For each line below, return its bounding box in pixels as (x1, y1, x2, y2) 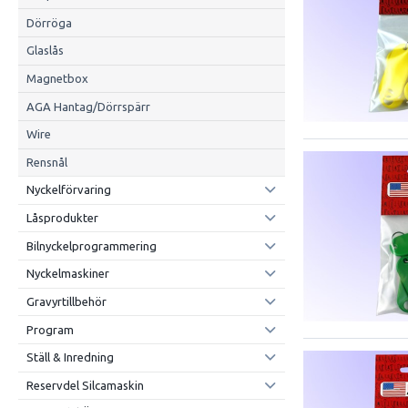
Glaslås (25, 44, 64, 57)
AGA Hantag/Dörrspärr (25, 99, 150, 113)
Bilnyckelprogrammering (25, 239, 157, 252)
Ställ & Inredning (25, 351, 114, 364)
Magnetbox (25, 71, 88, 85)
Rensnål (25, 155, 67, 168)
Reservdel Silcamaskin (25, 378, 144, 392)
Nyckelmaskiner (25, 267, 109, 280)
